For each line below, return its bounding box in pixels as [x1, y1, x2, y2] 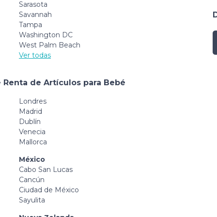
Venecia [19, 127, 46, 136]
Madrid [19, 107, 42, 116]
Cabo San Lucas [19, 165, 73, 174]
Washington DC [19, 30, 73, 39]
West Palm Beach [19, 40, 80, 49]
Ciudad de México [19, 186, 79, 194]
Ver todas [19, 50, 51, 60]
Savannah [19, 10, 52, 19]
